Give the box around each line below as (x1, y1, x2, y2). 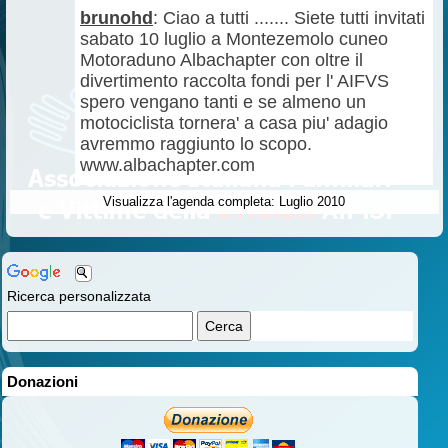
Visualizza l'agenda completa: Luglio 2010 (103, 194, 345, 209)
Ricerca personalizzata (7, 288, 151, 304)
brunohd (80, 8, 153, 28)
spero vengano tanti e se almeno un (80, 92, 366, 112)
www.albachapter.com (80, 155, 255, 175)
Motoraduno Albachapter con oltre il (80, 50, 363, 70)
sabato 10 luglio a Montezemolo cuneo (80, 29, 388, 49)
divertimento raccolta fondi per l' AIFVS (80, 71, 389, 91)
